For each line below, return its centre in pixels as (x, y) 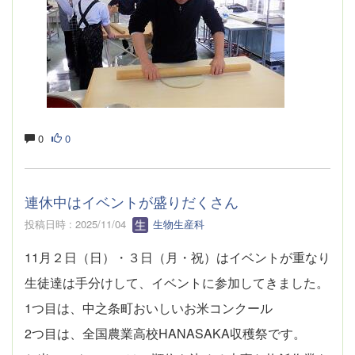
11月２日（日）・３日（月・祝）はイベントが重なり (177, 258)
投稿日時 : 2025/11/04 (78, 223)
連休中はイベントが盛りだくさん (132, 201)
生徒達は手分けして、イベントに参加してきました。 (177, 283)
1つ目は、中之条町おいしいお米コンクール (149, 308)
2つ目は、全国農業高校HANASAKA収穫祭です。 (165, 334)
